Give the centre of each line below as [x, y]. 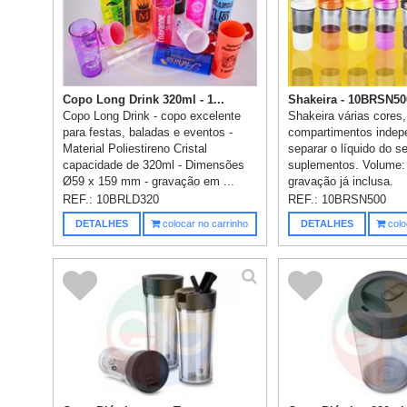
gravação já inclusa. [341, 182]
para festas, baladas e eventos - [148, 133]
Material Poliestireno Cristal [135, 149]
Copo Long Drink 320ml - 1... [144, 100]
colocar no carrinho [204, 224]
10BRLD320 [128, 200]
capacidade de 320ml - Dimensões [154, 165]
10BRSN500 [354, 200]
